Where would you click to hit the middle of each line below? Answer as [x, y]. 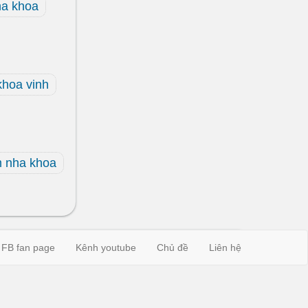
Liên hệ [225, 247]
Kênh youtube [106, 247]
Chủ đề [173, 247]
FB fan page [28, 247]
